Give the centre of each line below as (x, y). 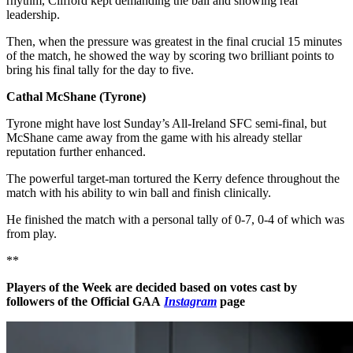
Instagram (190, 301)
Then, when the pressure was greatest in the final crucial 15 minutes (174, 41)
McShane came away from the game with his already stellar (154, 137)
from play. (32, 233)
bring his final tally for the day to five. (100, 69)
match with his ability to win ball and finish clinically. (139, 192)
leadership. (33, 14)
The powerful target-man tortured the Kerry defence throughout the (173, 178)
